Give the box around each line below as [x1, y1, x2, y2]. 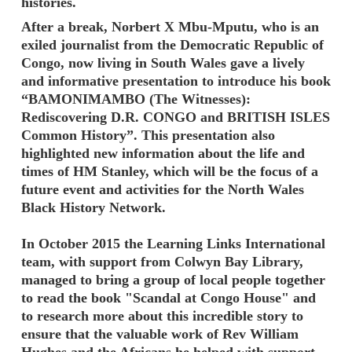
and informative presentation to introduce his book [21, 72, 331, 89]
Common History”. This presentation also [21, 126, 275, 143]
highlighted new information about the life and [21, 145, 305, 161]
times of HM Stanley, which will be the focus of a [21, 163, 318, 179]
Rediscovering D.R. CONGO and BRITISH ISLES [21, 108, 330, 125]
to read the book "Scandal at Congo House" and [21, 289, 316, 306]
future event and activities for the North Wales [21, 181, 304, 197]
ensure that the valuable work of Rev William [21, 325, 299, 342]
